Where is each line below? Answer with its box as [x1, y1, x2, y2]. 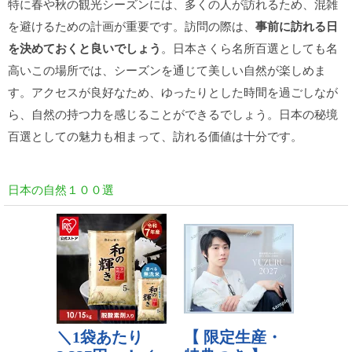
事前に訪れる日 [255, 17, 338, 35]
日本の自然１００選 [8, 181, 114, 197]
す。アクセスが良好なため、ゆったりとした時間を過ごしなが [8, 83, 338, 100]
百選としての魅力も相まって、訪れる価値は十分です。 [8, 127, 302, 144]
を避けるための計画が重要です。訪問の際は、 [8, 17, 255, 34]
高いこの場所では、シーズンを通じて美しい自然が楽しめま [8, 61, 326, 78]
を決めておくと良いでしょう [8, 39, 161, 57]
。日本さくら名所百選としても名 [161, 39, 338, 56]
